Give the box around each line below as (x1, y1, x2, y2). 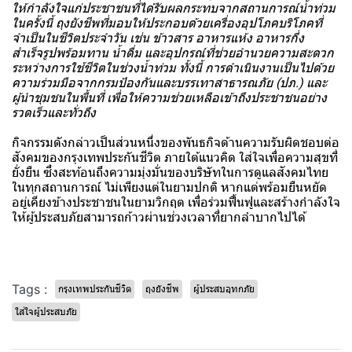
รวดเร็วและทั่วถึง (12, 104, 96, 120)
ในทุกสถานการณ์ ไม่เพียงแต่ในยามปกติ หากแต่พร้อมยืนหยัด (12, 179, 327, 195)
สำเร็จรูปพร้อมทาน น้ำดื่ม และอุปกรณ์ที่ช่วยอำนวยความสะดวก (12, 45, 334, 60)
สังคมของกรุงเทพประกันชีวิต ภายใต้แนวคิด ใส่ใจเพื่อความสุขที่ (12, 149, 338, 165)
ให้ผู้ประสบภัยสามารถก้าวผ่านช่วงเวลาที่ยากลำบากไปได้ (12, 209, 306, 225)
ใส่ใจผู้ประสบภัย (15, 306, 77, 317)
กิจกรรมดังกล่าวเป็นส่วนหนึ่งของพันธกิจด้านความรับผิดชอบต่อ (12, 134, 339, 150)
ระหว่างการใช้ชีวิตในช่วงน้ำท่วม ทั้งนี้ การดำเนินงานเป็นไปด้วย (12, 60, 334, 75)
